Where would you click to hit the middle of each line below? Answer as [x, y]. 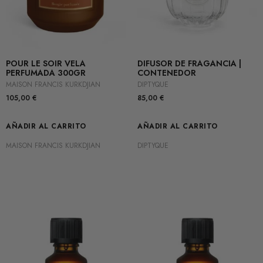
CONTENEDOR [167, 73]
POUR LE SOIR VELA [46, 64]
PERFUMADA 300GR [46, 73]
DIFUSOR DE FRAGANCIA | [189, 64]
